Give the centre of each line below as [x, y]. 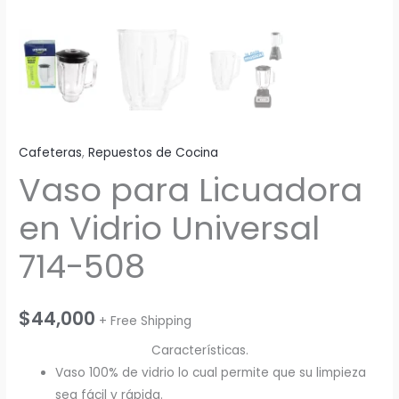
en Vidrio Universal [170, 228]
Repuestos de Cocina [154, 153]
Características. [199, 351]
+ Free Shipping [146, 322]
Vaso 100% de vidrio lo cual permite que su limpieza [211, 373]
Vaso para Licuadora [191, 190]
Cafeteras [51, 153]
